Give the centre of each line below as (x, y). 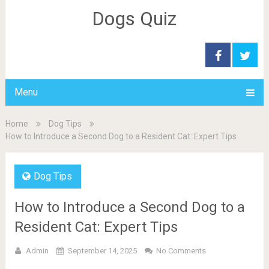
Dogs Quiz (134, 19)
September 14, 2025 (102, 251)
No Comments (181, 251)
